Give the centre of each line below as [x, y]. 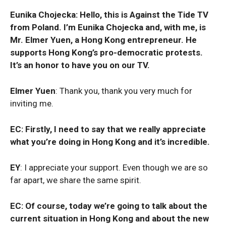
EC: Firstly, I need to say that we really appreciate [108, 129]
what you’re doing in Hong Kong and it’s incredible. [111, 142]
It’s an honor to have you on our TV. [80, 65]
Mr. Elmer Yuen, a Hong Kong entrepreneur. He [103, 40]
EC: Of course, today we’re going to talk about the [109, 206]
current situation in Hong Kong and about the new [109, 218]
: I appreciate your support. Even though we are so [114, 167]
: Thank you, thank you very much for [124, 91]
